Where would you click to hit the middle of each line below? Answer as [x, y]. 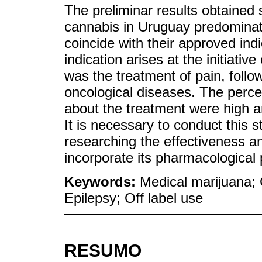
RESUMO [103, 251]
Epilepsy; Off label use [134, 198]
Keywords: [102, 182]
